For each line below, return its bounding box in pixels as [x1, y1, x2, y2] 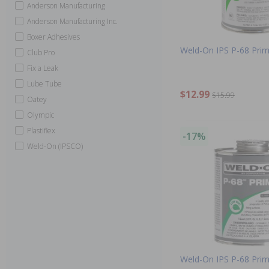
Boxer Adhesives [27, 31, 80, 42]
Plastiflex [27, 125, 55, 136]
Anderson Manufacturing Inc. [27, 16, 118, 26]
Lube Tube [27, 78, 62, 89]
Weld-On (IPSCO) [27, 141, 83, 151]
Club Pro [27, 47, 55, 58]
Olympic [27, 109, 54, 120]
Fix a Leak [27, 62, 58, 73]
